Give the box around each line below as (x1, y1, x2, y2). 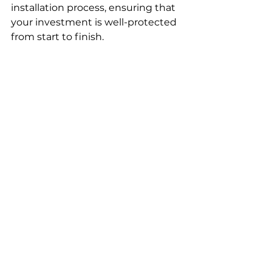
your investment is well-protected (11, 16, 179, 28)
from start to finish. (11, 30, 104, 42)
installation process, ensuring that (11, 1, 178, 13)
